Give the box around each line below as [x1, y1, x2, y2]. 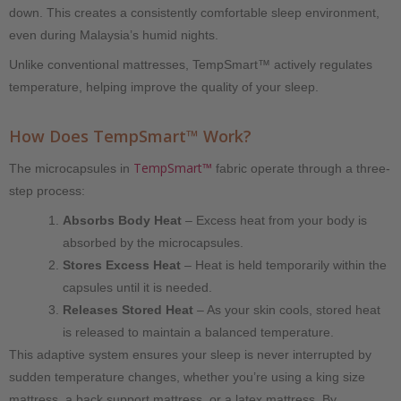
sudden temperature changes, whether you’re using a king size [9, 369, 365, 384]
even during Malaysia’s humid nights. [9, 27, 218, 42]
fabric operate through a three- [212, 160, 390, 175]
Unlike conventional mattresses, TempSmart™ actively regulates [9, 56, 372, 72]
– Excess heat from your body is [182, 212, 367, 227]
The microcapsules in [9, 160, 133, 175]
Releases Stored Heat [63, 302, 193, 317]
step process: [9, 183, 85, 198]
